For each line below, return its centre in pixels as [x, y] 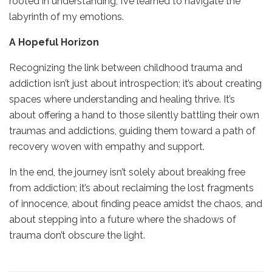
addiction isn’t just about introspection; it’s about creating [135, 83]
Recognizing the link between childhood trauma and [126, 67]
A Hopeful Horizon [54, 42]
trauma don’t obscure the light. [77, 235]
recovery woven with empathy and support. [107, 146]
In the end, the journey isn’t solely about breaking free [127, 172]
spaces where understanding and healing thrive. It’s [122, 99]
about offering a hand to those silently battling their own [134, 115]
